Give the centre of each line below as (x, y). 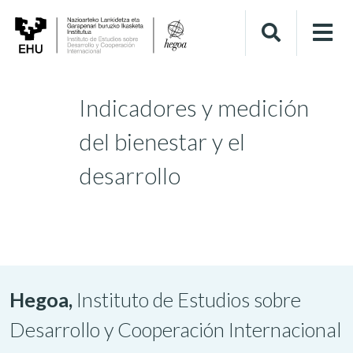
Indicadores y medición (193, 108)
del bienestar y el (162, 141)
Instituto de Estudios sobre (189, 299)
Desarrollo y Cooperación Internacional (175, 329)
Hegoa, (43, 299)
